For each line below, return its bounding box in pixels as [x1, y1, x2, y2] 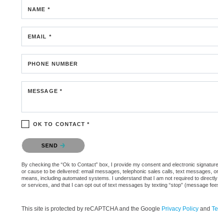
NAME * [28, 6, 50, 12]
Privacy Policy [162, 205, 199, 212]
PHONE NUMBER [28, 60, 78, 67]
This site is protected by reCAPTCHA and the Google [21, 205, 162, 212]
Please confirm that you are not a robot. [21, 136, 133, 144]
